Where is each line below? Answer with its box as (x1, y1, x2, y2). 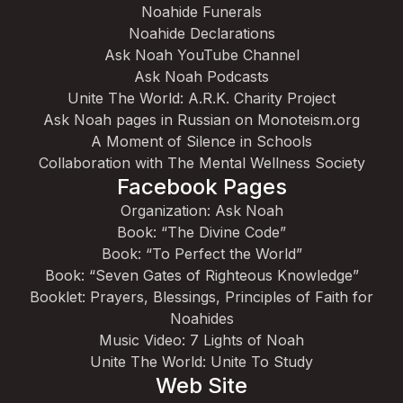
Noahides (169, 309, 234, 327)
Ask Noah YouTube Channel (103, 46, 300, 64)
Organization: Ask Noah (120, 201, 283, 219)
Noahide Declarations (128, 24, 275, 42)
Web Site (156, 372, 247, 399)
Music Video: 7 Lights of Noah (99, 331, 304, 349)
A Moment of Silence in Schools (91, 132, 312, 150)
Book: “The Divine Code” (117, 223, 286, 241)
